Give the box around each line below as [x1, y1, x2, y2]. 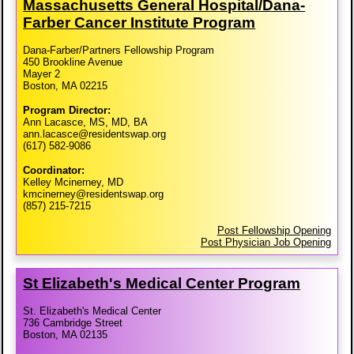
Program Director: [23, 104, 111, 116]
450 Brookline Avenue [23, 55, 123, 68]
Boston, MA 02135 [23, 328, 108, 341]
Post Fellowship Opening [217, 224, 331, 236]
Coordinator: [23, 164, 85, 176]
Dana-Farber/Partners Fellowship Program [23, 43, 215, 56]
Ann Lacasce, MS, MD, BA [23, 115, 149, 128]
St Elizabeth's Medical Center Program [23, 274, 301, 292]
